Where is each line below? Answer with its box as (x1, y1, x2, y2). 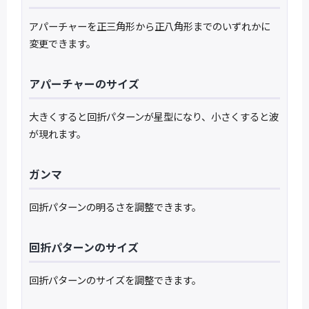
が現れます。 (29, 126, 87, 141)
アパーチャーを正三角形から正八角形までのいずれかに (29, 19, 271, 34)
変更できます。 (29, 36, 97, 51)
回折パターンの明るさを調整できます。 (29, 199, 202, 215)
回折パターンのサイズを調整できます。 (29, 272, 202, 288)
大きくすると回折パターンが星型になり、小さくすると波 (29, 109, 279, 124)
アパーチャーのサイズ (29, 76, 140, 92)
